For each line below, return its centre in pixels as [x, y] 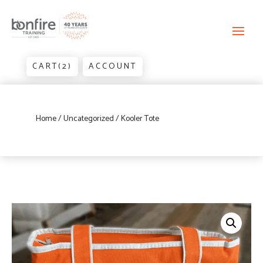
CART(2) [52, 67]
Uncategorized [88, 119]
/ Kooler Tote [136, 119]
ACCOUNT [112, 67]
